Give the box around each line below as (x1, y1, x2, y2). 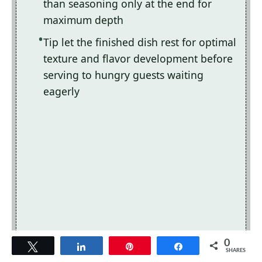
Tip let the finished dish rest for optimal (43, 35, 236, 50)
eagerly (43, 84, 80, 99)
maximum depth (43, 13, 123, 27)
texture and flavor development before (43, 51, 233, 66)
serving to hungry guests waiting (43, 68, 204, 82)
